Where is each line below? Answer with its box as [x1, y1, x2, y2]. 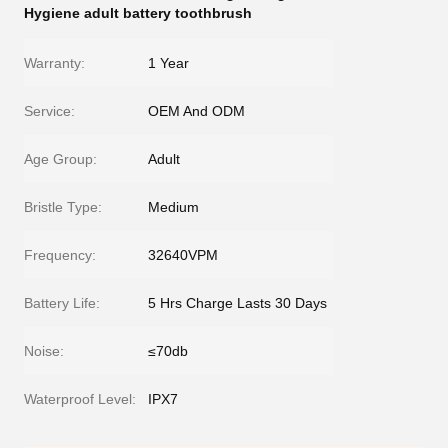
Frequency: [24, 247, 96, 263]
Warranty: [24, 55, 85, 71]
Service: [24, 103, 75, 119]
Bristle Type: [24, 199, 102, 215]
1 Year [148, 55, 189, 71]
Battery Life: [24, 295, 100, 311]
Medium [148, 199, 199, 215]
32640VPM [148, 247, 218, 263]
